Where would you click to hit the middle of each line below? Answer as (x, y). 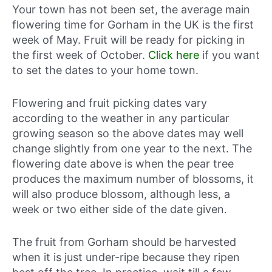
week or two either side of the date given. (120, 209)
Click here (174, 55)
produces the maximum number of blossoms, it (133, 178)
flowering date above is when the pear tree (123, 163)
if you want (229, 55)
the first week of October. (80, 55)
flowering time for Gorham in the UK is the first (133, 25)
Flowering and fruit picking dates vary (110, 103)
